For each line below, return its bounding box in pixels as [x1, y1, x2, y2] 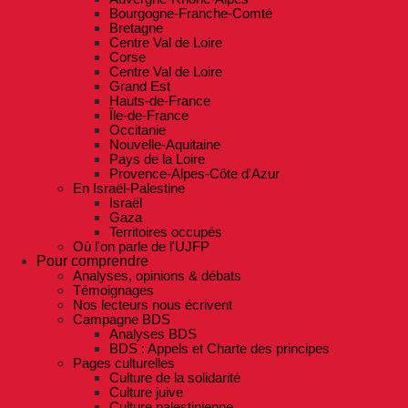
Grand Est [109, 78, 170, 95]
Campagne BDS [73, 311, 170, 328]
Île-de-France [109, 107, 189, 124]
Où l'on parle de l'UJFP [73, 239, 209, 255]
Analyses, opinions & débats [73, 268, 241, 284]
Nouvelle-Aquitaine [109, 137, 220, 153]
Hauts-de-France [109, 93, 210, 109]
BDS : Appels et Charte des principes [109, 341, 330, 357]
